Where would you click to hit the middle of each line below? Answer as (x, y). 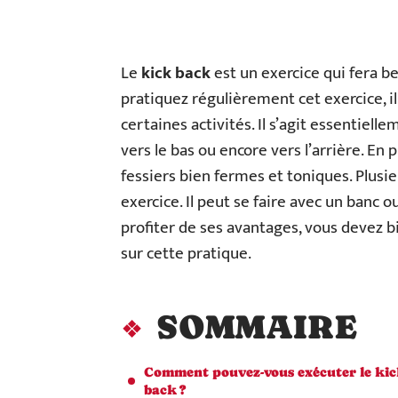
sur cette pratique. (186, 254)
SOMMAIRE (257, 327)
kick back (176, 73)
